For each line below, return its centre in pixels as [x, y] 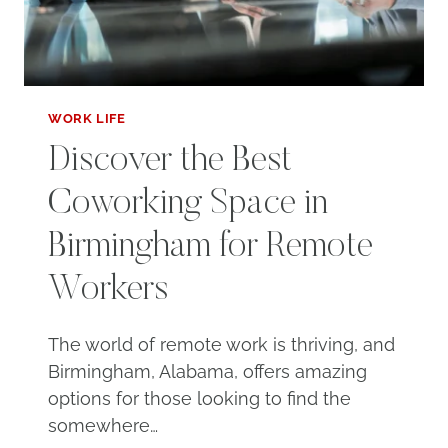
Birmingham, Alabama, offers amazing [207, 371]
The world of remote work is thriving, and [221, 344]
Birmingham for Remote [210, 247]
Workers [108, 290]
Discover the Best [170, 161]
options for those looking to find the [199, 398]
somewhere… [103, 425]
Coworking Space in [188, 204]
